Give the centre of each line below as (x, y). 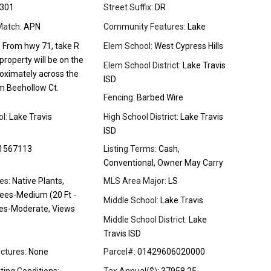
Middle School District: (145, 220)
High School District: (141, 117)
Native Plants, (37, 181)
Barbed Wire (159, 98)
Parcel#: (119, 252)
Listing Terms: (130, 149)
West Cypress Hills (188, 46)
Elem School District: (142, 66)
